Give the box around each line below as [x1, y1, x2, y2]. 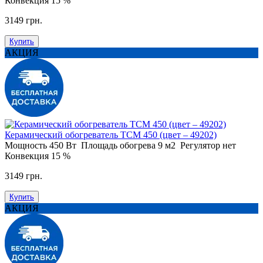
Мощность [5, 140, 47, 150]
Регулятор [180, 140, 222, 150]
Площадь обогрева [81, 140, 156, 150]
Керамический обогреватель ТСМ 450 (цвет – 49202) [5, 129, 217, 140]
